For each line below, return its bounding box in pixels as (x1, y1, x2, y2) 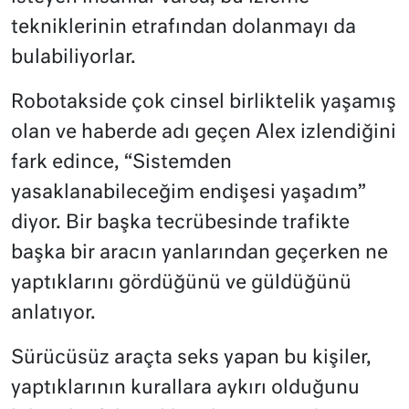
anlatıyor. (11, 303, 96, 323)
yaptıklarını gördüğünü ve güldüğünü (11, 273, 351, 293)
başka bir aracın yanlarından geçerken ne (11, 243, 388, 263)
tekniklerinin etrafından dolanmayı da (11, 17, 356, 37)
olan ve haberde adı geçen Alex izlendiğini (11, 122, 396, 142)
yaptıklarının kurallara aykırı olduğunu (11, 378, 360, 398)
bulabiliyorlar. (11, 47, 136, 68)
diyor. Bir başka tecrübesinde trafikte (11, 213, 350, 233)
